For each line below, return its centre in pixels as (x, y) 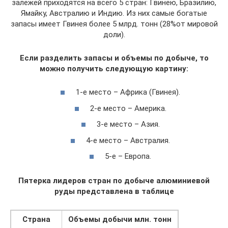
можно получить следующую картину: (114, 68)
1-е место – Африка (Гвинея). (128, 92)
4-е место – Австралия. (128, 140)
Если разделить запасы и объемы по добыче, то (114, 58)
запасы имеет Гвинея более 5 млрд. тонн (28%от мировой (114, 24)
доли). (114, 34)
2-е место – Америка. (128, 108)
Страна (36, 219)
